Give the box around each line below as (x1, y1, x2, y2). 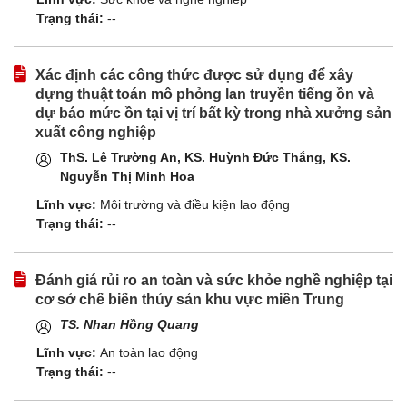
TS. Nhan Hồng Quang (60, 317, 199, 333)
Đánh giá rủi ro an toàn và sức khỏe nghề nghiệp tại (35, 273, 392, 289)
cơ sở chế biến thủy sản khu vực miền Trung (35, 292, 344, 308)
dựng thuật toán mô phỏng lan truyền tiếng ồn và (35, 86, 374, 103)
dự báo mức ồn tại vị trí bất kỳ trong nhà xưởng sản (35, 105, 392, 122)
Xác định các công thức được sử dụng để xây (35, 67, 353, 84)
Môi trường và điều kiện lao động (100, 197, 290, 213)
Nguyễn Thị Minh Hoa (60, 169, 194, 184)
